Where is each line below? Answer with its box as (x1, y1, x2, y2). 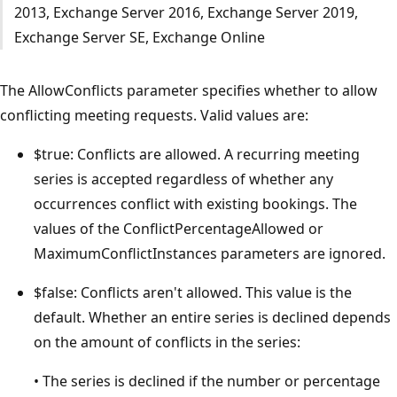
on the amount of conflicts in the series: (34, 331, 300, 352)
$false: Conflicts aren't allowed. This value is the (34, 282, 352, 302)
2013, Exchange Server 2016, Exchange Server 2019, (13, 2, 358, 22)
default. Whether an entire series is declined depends (34, 307, 391, 327)
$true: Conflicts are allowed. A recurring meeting (34, 144, 360, 164)
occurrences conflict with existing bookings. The (34, 193, 357, 214)
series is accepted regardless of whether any (34, 168, 333, 189)
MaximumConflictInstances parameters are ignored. (34, 243, 385, 263)
